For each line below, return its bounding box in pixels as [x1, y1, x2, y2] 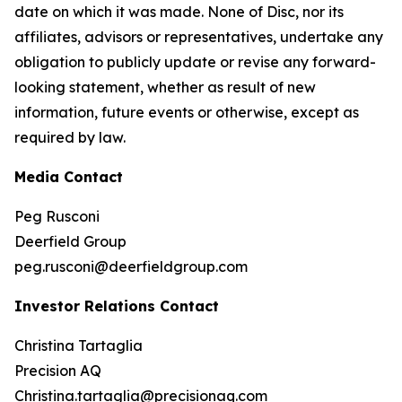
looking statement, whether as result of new [14, 78, 316, 96]
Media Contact [14, 168, 123, 186]
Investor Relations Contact [14, 297, 219, 315]
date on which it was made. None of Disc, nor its [14, 3, 344, 21]
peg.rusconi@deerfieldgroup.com [14, 258, 248, 275]
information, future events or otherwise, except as [14, 103, 359, 121]
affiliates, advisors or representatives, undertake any [14, 28, 383, 46]
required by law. [14, 128, 126, 146]
